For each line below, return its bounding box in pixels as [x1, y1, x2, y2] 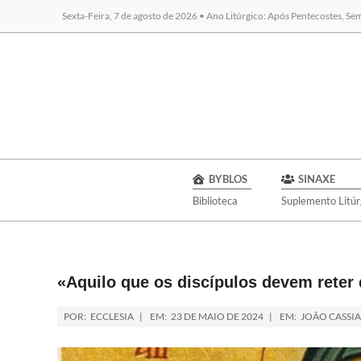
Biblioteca [192, 194, 238, 207]
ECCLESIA [90, 310, 134, 322]
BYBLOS [208, 172, 247, 185]
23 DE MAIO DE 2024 [171, 310, 263, 322]
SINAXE [297, 172, 335, 185]
